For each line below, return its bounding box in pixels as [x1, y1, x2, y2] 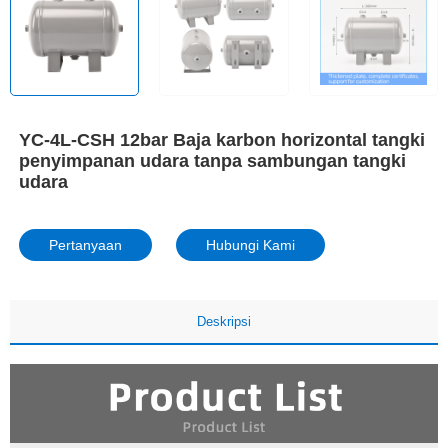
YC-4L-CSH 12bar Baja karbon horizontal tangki [18, 129, 425, 150]
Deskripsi [197, 313, 251, 329]
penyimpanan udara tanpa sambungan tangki [18, 150, 406, 171]
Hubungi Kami [205, 236, 295, 253]
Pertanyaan [48, 236, 122, 253]
